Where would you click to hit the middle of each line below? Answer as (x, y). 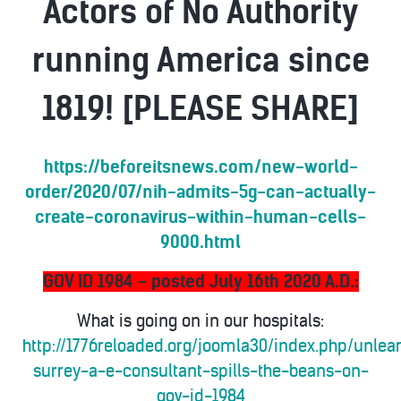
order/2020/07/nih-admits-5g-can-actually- (200, 192)
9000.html (200, 242)
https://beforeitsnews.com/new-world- (200, 167)
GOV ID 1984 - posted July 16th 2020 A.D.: (200, 282)
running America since (200, 60)
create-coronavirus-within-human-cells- (200, 217)
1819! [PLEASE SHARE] (200, 109)
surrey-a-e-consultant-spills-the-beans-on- (200, 371)
